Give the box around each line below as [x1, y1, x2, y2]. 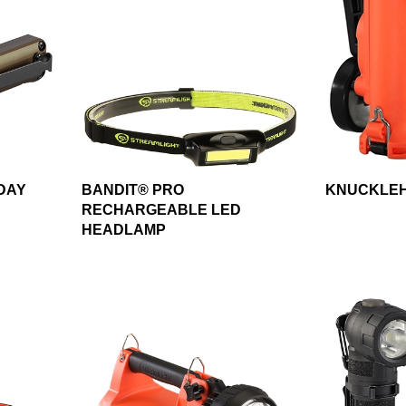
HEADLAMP [81, 222, 166, 238]
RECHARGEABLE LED [81, 202, 241, 218]
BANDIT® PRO [81, 182, 184, 198]
